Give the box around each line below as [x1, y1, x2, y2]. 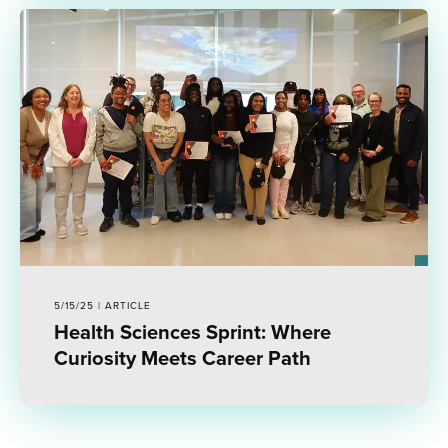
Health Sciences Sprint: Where [53, 316, 331, 346]
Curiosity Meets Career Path [53, 342, 311, 372]
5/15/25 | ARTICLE [53, 298, 151, 313]
